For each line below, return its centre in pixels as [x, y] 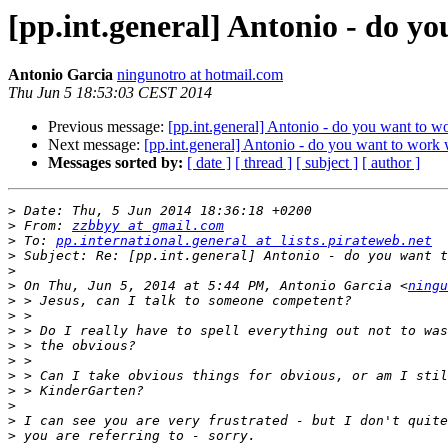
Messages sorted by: [115, 163]
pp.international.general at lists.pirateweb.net [244, 241]
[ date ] [209, 163]
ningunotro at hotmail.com [200, 75]
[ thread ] [263, 163]
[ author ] [391, 163]
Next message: [96, 145]
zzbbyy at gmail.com [148, 226]
